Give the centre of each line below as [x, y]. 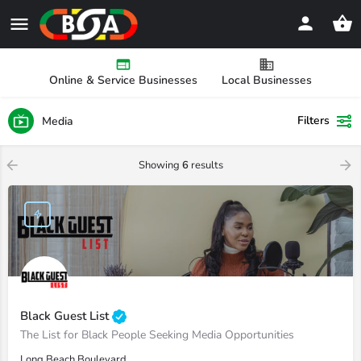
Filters [313, 120]
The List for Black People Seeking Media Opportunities [157, 335]
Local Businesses [267, 80]
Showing [160, 165]
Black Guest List [66, 315]
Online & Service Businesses [123, 80]
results [205, 165]
